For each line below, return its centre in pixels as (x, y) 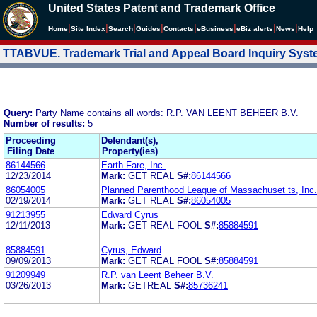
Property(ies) (130, 151)
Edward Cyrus (130, 214)
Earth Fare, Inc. (133, 165)
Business (217, 29)
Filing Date (31, 151)
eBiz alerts (255, 29)
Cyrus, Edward (131, 250)
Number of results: (46, 123)
